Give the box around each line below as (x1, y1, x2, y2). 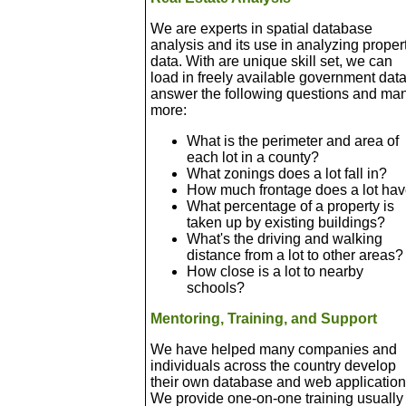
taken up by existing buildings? (187, 215, 385, 230)
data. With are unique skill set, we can (150, 53, 392, 69)
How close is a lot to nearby (187, 264, 363, 279)
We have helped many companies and (150, 342, 397, 357)
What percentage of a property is (187, 198, 394, 214)
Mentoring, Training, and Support (150, 311, 377, 326)
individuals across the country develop (150, 358, 396, 373)
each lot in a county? (187, 150, 319, 165)
